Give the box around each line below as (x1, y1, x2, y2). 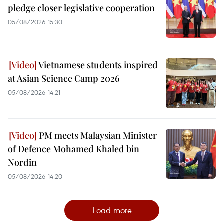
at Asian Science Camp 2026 (8, 72, 120, 84)
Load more (92, 204, 132, 216)
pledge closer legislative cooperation (8, 1, 155, 14)
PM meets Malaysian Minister (37, 129, 157, 141)
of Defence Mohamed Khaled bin (8, 142, 139, 155)
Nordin (8, 156, 37, 168)
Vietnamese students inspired (37, 58, 158, 71)
